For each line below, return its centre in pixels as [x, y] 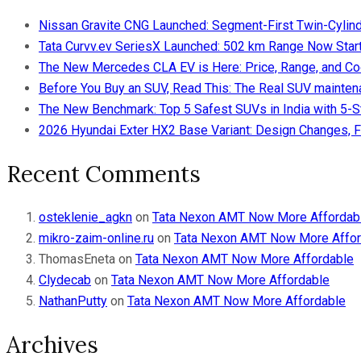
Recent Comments [104, 174]
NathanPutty [73, 301]
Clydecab [65, 280]
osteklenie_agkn [85, 218]
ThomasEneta [77, 259]
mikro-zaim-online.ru [96, 239]
